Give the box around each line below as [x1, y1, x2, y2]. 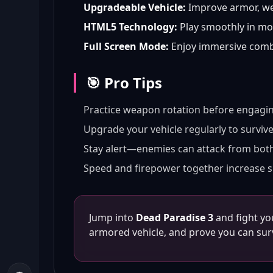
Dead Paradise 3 [136, 211, 213, 224]
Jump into [89, 211, 136, 224]
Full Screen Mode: [83, 40, 169, 53]
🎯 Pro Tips [86, 73, 162, 93]
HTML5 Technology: [83, 20, 177, 34]
